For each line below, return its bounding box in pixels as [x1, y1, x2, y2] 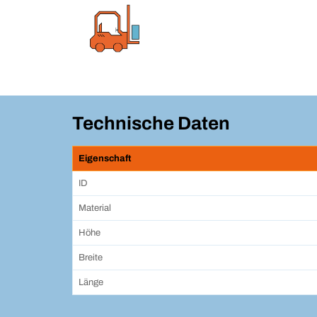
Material [79, 203, 111, 214]
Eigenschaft [79, 154, 131, 164]
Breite [79, 253, 103, 263]
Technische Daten [72, 113, 230, 134]
